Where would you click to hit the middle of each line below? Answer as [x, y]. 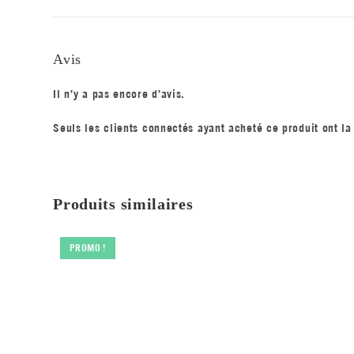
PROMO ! [87, 247]
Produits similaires [123, 204]
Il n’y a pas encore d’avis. [119, 94]
